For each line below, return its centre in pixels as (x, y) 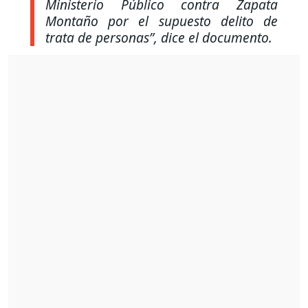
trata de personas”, (101, 38)
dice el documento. (215, 38)
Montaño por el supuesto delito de (162, 21)
